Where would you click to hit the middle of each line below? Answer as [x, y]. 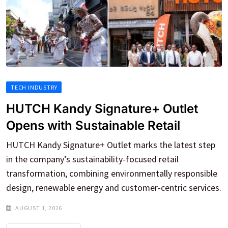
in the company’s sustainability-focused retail [92, 159]
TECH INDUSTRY [34, 87]
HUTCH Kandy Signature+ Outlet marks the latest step [111, 145]
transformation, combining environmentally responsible [112, 173]
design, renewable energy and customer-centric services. [114, 187]
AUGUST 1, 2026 [39, 208]
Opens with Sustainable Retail [93, 125]
